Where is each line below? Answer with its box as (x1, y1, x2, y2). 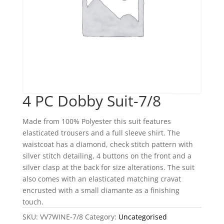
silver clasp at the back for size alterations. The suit (22, 162, 194, 172)
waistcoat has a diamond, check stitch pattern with (22, 139, 193, 149)
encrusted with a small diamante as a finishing (22, 185, 179, 195)
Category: (84, 212, 118, 222)
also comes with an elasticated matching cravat (22, 174, 181, 184)
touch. (22, 197, 43, 207)
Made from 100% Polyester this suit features (22, 116, 171, 126)
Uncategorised (118, 212, 167, 222)
